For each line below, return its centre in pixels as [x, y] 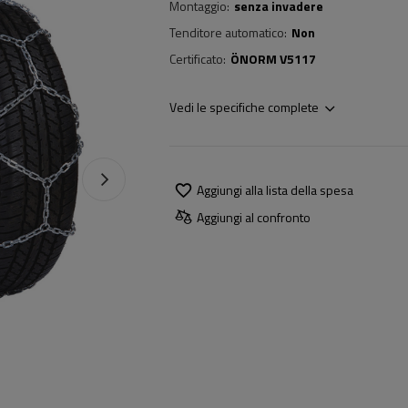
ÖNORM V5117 [273, 59]
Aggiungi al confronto [254, 217]
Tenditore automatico [227, 32]
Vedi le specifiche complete [244, 107]
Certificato [196, 59]
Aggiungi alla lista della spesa [275, 189]
